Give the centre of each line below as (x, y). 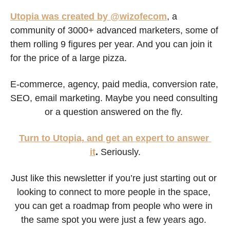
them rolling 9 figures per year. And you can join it (111, 44)
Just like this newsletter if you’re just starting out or (114, 178)
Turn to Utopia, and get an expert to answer (114, 138)
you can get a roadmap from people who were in (114, 206)
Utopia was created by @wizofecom (89, 16)
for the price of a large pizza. (69, 58)
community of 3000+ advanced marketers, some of (114, 30)
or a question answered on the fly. (115, 112)
